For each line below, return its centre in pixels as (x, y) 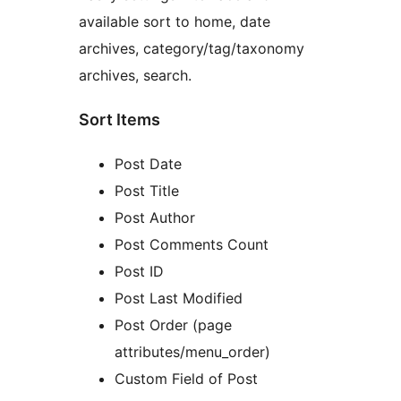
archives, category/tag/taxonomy (192, 49)
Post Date (148, 164)
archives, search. (135, 76)
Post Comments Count (192, 245)
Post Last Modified (179, 299)
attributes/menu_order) (192, 352)
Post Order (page (173, 325)
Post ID (139, 272)
